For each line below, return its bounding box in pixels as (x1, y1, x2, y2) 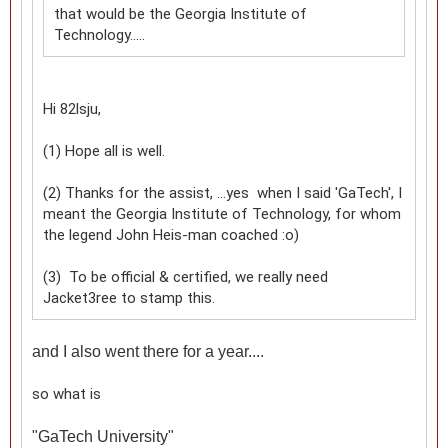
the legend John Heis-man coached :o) (43, 225, 299, 244)
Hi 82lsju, (43, 99, 101, 118)
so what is (32, 384, 101, 403)
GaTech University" (38, 427, 174, 445)
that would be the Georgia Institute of (54, 4, 307, 23)
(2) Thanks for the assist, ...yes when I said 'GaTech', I (43, 183, 402, 202)
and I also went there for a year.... (32, 342, 264, 360)
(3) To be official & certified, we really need (43, 267, 328, 286)
